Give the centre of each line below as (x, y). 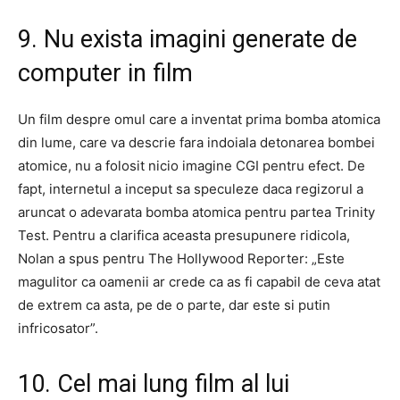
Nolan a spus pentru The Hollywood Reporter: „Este (181, 258)
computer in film (105, 73)
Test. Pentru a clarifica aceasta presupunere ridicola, (184, 235)
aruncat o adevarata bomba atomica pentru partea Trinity (196, 212)
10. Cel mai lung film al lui (154, 383)
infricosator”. (58, 328)
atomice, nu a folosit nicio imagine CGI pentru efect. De (192, 165)
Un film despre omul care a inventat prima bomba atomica (199, 119)
